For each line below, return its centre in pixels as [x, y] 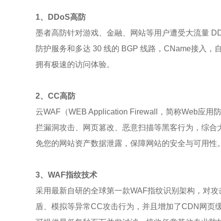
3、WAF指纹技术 [66, 175]
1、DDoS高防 [61, 17]
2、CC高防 [55, 96]
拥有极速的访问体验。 [75, 64]
